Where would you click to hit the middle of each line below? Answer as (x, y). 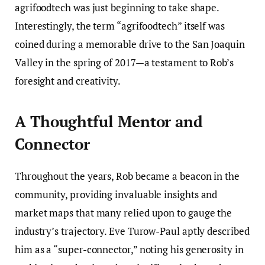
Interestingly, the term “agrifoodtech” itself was (120, 26)
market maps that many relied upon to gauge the (124, 212)
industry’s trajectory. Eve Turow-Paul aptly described (132, 231)
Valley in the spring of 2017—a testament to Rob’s (124, 63)
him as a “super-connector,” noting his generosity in (129, 249)
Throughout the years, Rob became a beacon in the (127, 176)
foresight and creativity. (68, 81)
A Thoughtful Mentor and (109, 121)
